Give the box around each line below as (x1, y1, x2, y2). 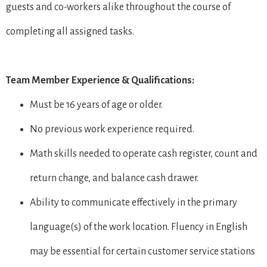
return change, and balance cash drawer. (30, 173, 198, 184)
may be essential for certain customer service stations (30, 246, 255, 257)
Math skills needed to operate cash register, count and (30, 148, 257, 159)
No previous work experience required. (30, 124, 194, 135)
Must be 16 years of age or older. (30, 100, 163, 110)
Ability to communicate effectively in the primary (30, 197, 237, 208)
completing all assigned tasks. (6, 26, 134, 37)
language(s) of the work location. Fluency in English (30, 222, 247, 232)
